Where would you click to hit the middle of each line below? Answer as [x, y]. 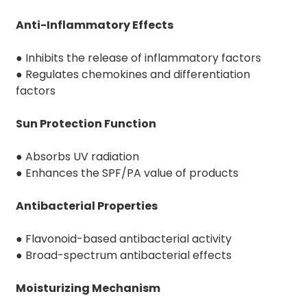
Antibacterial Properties [86, 206]
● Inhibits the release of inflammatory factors [138, 58]
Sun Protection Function [86, 123]
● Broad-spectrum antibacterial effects [123, 255]
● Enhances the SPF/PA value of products [127, 173]
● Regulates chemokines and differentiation [133, 74]
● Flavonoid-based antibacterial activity [123, 238]
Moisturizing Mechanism [88, 288]
